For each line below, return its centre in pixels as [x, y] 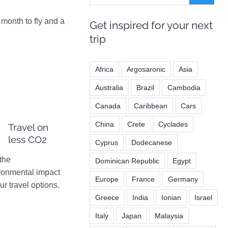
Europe [107, 179]
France [143, 179]
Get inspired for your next [151, 25]
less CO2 [28, 139]
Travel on [28, 127]
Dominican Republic [127, 161]
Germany [183, 179]
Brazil [145, 87]
